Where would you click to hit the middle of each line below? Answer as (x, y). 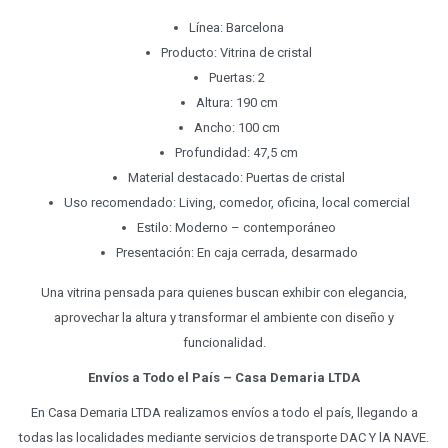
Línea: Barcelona (236, 28)
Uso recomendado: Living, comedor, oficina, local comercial (236, 203)
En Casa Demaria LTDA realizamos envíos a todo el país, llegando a (224, 413)
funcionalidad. (224, 343)
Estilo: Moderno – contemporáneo (236, 228)
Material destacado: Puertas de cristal (236, 178)
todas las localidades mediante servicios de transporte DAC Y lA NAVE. (224, 438)
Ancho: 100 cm (236, 128)
